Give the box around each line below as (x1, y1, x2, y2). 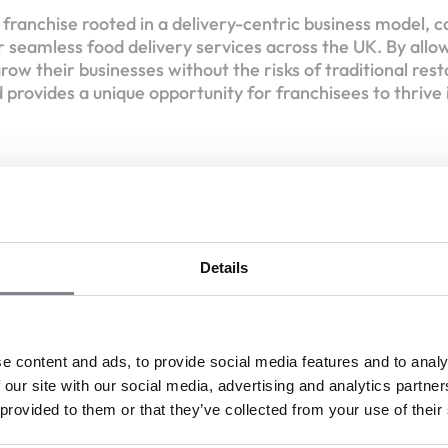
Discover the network (2, 398, 167, 419)
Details (199, 258, 249, 276)
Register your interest (210, 398, 377, 419)
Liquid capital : (14, 349, 119, 370)
